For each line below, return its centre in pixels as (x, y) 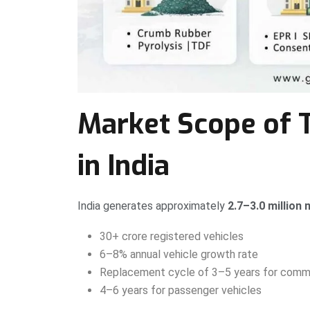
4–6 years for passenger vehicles (181, 290)
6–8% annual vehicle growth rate (179, 254)
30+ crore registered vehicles (172, 236)
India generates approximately (153, 206)
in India (124, 165)
